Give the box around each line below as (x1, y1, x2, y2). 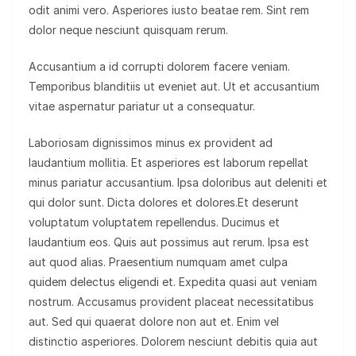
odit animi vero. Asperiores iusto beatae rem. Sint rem (29, 3, 309, 17)
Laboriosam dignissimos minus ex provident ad (29, 136, 273, 150)
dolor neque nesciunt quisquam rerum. (29, 23, 228, 37)
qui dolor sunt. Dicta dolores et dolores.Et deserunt (29, 195, 299, 210)
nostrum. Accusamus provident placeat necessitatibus (29, 295, 314, 309)
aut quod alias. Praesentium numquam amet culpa (29, 255, 288, 269)
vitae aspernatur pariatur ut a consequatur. (29, 99, 255, 114)
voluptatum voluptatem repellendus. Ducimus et (29, 215, 280, 230)
